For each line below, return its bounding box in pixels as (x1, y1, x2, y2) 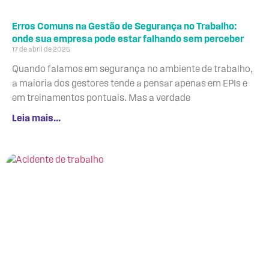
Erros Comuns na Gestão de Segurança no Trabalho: (12, 22, 237, 32)
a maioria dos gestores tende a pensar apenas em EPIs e (12, 79, 247, 89)
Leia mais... (12, 113, 61, 124)
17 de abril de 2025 (12, 46, 70, 53)
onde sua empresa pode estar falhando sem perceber (12, 34, 244, 44)
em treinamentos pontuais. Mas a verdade (12, 93, 190, 103)
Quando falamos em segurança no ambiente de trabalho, (12, 64, 253, 74)
